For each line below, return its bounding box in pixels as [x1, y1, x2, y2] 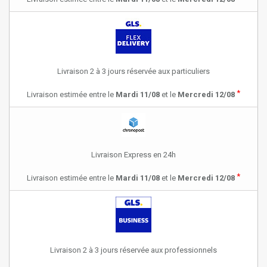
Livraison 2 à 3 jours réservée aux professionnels [50, 246, 217, 254]
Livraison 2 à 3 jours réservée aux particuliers [57, 67, 210, 76]
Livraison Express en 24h [91, 150, 176, 159]
